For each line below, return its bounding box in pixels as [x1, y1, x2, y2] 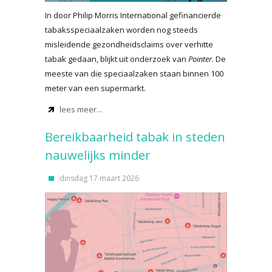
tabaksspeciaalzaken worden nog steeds [45, 24, 198, 35]
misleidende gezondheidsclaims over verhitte [45, 39, 213, 50]
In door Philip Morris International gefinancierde [45, 10, 221, 21]
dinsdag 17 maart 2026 [59, 173, 139, 183]
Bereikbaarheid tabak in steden [45, 129, 225, 145]
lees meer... [59, 104, 102, 115]
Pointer [188, 53, 212, 64]
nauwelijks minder [45, 147, 151, 163]
